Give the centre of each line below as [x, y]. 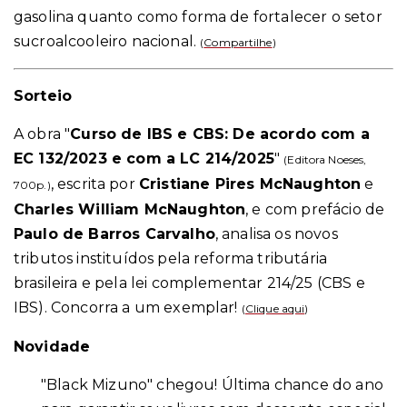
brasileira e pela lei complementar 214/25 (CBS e [189, 283]
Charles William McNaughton [130, 210]
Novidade [52, 347]
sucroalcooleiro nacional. [107, 42]
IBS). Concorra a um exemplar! [126, 308]
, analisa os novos [276, 234]
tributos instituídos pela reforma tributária [171, 259]
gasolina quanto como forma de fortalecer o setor [198, 17]
